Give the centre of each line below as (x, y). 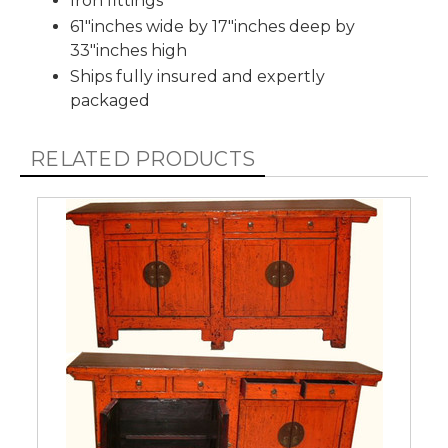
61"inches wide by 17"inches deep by (212, 26)
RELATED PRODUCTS (143, 159)
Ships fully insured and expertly (197, 76)
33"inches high (128, 50)
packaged (110, 100)
